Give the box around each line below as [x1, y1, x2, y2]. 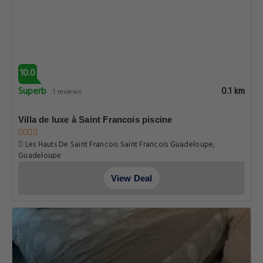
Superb [18, 84, 47, 99]
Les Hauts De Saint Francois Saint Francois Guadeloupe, [23, 139, 215, 151]
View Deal [110, 173, 153, 183]
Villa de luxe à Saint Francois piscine [18, 114, 173, 124]
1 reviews [53, 86, 82, 98]
